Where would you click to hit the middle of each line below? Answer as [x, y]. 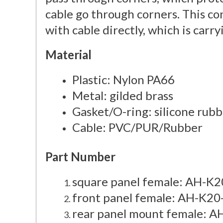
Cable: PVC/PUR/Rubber [139, 127]
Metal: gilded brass [123, 96]
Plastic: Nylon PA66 [123, 80]
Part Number [80, 157]
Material [68, 55]
